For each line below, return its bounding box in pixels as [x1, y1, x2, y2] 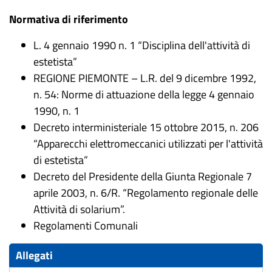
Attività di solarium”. [33, 201, 125, 217]
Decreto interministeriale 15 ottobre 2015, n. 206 [33, 119, 259, 135]
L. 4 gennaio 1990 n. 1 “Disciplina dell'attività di [33, 37, 250, 53]
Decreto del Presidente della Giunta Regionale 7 [33, 168, 252, 185]
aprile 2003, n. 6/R [33, 185, 118, 201]
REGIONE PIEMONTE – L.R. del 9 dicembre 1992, [33, 70, 256, 86]
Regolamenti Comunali [33, 217, 138, 234]
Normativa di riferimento [9, 11, 128, 27]
